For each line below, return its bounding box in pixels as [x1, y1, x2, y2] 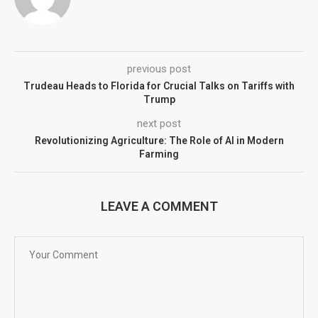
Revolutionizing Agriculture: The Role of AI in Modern [34, 135, 284, 147]
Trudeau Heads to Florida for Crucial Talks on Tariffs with [23, 80, 295, 92]
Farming [139, 148, 179, 160]
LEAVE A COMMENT [100, 199, 218, 214]
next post [137, 117, 181, 131]
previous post [127, 62, 191, 76]
